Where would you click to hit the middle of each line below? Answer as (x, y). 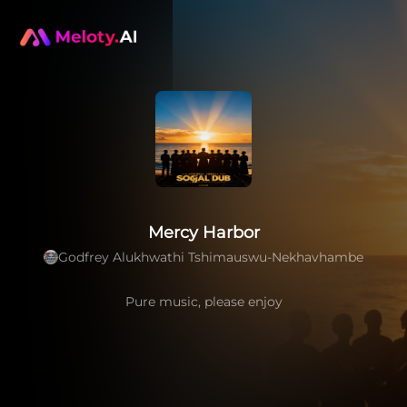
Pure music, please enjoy (203, 302)
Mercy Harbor (203, 233)
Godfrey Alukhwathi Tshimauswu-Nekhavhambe (211, 257)
